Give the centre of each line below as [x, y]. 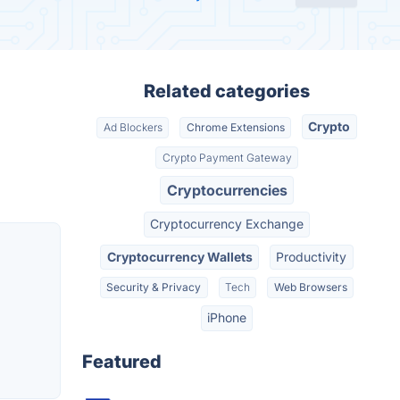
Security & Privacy [154, 287]
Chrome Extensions [235, 128]
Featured [122, 361]
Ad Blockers [133, 128]
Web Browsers [310, 287]
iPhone [227, 318]
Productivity [312, 256]
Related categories [227, 91]
